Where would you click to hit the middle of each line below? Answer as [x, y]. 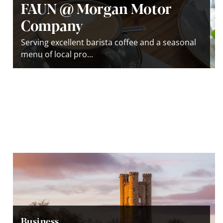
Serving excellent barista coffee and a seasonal [109, 42]
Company [52, 25]
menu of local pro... [57, 54]
